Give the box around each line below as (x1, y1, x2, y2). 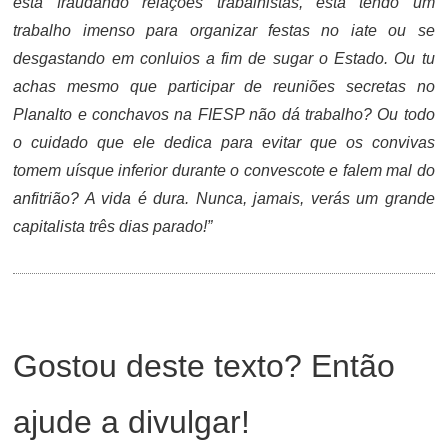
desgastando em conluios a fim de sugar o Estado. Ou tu (13, 49, 435, 67)
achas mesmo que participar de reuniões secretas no (13, 77, 435, 95)
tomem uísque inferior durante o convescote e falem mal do (13, 161, 435, 179)
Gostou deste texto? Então (13, 347, 396, 384)
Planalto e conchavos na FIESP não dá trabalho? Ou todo (13, 105, 435, 123)
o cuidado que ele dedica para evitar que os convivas (13, 133, 435, 151)
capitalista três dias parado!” (13, 217, 213, 235)
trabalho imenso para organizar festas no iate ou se (13, 21, 435, 39)
